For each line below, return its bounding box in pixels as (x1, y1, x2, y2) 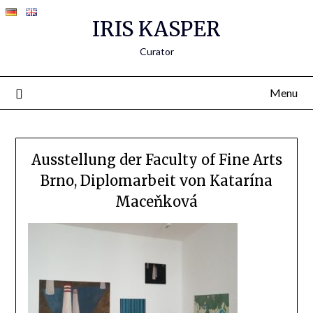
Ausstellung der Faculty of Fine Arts (31, 151, 282, 169)
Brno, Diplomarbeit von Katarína (41, 172, 272, 190)
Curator (139, 45, 174, 57)
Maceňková (115, 193, 198, 211)
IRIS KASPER (92, 16, 221, 42)
